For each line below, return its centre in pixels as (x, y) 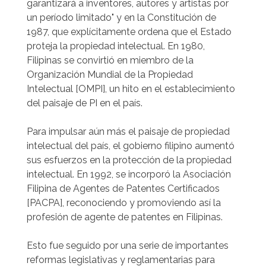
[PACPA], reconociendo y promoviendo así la (124, 203)
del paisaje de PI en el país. (85, 103)
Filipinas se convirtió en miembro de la (110, 60)
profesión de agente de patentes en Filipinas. (125, 217)
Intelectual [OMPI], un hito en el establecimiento (131, 89)
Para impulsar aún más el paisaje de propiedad (128, 132)
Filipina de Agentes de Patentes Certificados (123, 189)
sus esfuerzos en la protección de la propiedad (129, 160)
